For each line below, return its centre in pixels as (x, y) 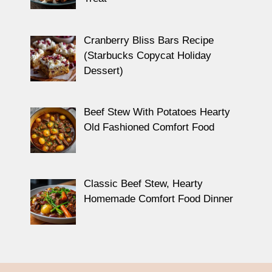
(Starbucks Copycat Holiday (147, 55)
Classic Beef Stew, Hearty (143, 184)
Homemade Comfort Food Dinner (158, 199)
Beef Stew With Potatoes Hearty (157, 112)
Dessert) (103, 70)
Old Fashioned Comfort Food (149, 127)
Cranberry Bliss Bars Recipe (148, 40)
